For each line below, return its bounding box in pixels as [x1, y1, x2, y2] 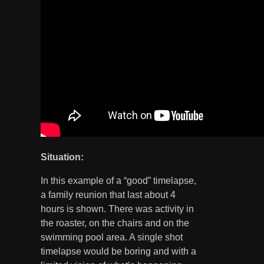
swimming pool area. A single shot [41, 232, 183, 242]
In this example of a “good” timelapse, [41, 175, 196, 186]
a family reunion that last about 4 [41, 189, 176, 200]
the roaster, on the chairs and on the [41, 217, 189, 228]
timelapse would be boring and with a [41, 246, 196, 256]
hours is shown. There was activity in [41, 203, 194, 214]
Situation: [41, 151, 84, 162]
